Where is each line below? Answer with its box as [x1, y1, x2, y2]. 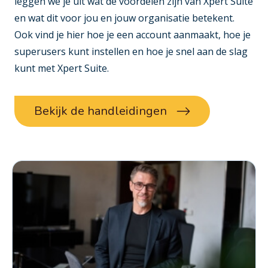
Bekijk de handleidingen [34, 103, 167, 120]
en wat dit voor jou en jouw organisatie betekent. [14, 11, 234, 25]
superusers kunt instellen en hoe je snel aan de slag [14, 45, 248, 59]
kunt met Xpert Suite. [14, 62, 109, 75]
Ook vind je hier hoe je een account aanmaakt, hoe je [14, 28, 251, 42]
